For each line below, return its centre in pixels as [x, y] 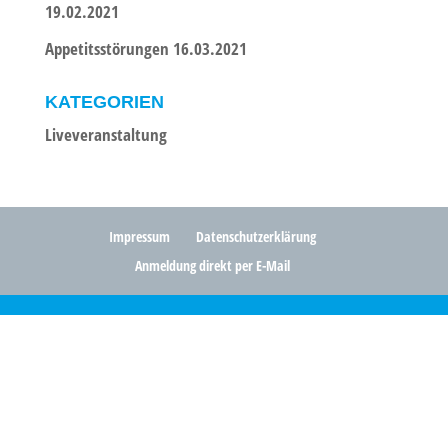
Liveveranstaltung [105, 134]
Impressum [140, 236]
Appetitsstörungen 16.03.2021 [145, 48]
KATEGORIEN [104, 101]
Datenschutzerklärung [256, 236]
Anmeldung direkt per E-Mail [213, 265]
